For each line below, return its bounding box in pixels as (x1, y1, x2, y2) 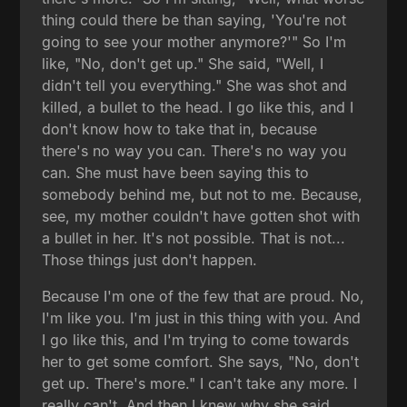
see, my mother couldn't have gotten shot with (42, 206, 361, 225)
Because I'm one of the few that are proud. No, (42, 286, 365, 305)
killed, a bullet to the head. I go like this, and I (42, 97, 354, 116)
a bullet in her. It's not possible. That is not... (42, 228, 346, 247)
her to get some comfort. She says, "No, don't (42, 352, 360, 371)
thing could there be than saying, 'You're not (42, 10, 347, 29)
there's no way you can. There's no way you (42, 141, 347, 160)
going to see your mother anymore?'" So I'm (42, 32, 347, 51)
